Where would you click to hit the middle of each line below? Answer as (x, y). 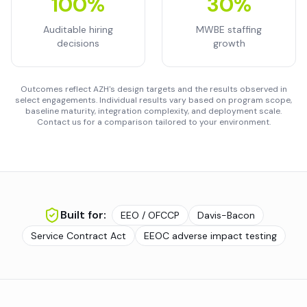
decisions (78, 43)
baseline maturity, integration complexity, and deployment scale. (153, 111)
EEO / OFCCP (150, 215)
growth (229, 43)
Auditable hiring (78, 29)
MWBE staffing (229, 29)
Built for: (83, 215)
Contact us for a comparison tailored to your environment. (153, 122)
